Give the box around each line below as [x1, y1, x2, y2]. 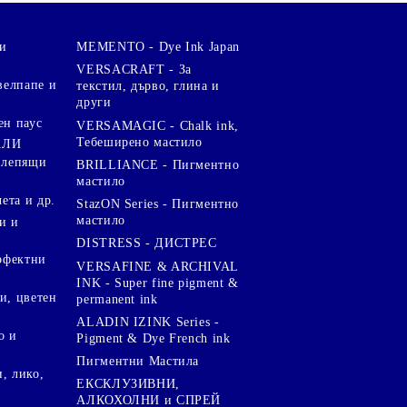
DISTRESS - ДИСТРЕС [76, 236, 217, 251]
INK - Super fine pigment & [76, 275, 239, 290]
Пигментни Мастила [76, 354, 200, 369]
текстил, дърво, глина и [76, 79, 220, 94]
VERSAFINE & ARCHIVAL [76, 259, 238, 273]
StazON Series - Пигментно [76, 197, 240, 212]
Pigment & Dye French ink [76, 331, 231, 345]
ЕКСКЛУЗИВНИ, [76, 377, 180, 392]
